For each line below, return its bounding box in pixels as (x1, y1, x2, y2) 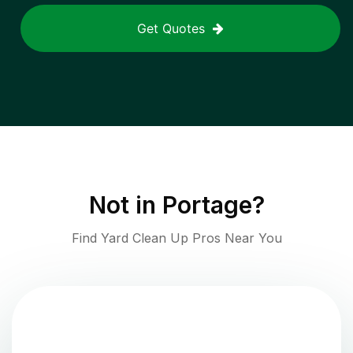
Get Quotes (137, 20, 205, 37)
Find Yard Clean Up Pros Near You (71, 230, 282, 247)
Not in (88, 191, 162, 220)
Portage (162, 191, 252, 220)
